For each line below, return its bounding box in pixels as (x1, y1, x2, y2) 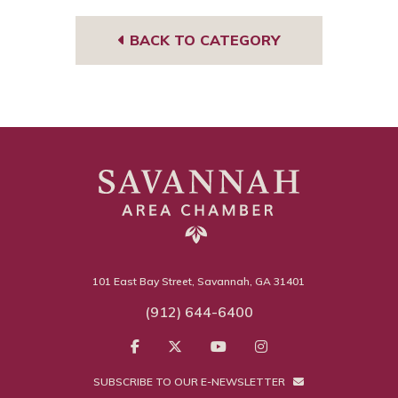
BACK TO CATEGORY (125, 31, 280, 50)
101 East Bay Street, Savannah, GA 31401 (92, 274, 306, 288)
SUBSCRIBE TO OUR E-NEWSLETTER (93, 374, 289, 388)
